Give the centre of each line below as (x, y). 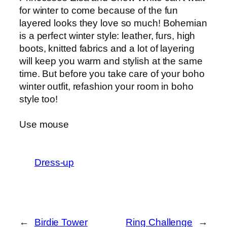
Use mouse (44, 124)
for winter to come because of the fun (99, 10)
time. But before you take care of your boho (112, 73)
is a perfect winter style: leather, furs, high (107, 35)
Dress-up (54, 162)
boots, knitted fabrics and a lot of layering (107, 48)
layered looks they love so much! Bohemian (113, 23)
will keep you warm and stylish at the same (111, 61)
